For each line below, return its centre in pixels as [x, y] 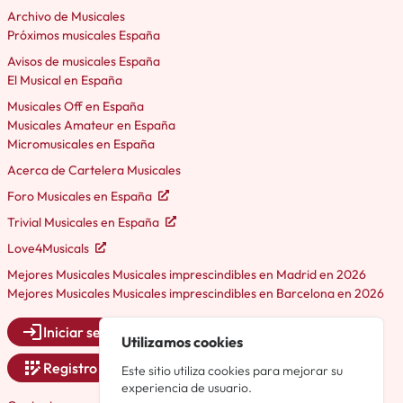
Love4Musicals [49, 248]
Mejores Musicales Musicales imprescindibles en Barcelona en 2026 [196, 293]
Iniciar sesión [85, 331]
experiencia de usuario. [187, 388]
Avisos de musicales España [84, 61]
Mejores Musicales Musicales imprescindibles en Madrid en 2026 [187, 274]
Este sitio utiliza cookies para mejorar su [233, 371]
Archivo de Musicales [66, 16]
